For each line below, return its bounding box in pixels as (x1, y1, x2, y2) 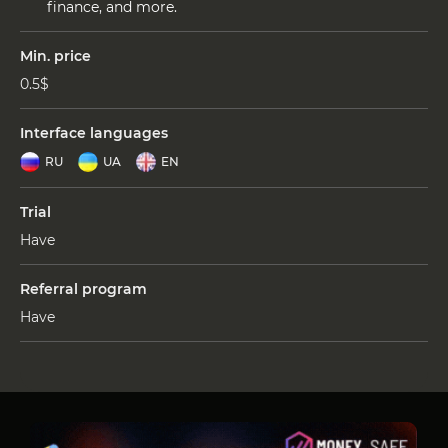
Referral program (20, 279, 147, 298)
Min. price (20, 46, 91, 65)
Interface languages (20, 123, 168, 142)
